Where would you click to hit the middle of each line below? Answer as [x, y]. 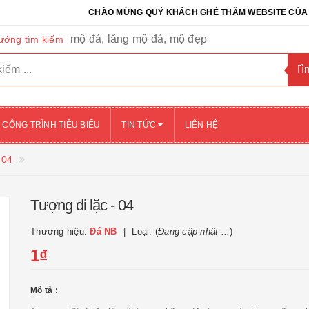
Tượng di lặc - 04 [82, 205]
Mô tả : [44, 290]
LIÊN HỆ [201, 125]
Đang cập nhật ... [194, 231]
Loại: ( [145, 231]
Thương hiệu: [60, 231]
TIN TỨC [140, 125]
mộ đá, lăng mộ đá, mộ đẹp [138, 39]
